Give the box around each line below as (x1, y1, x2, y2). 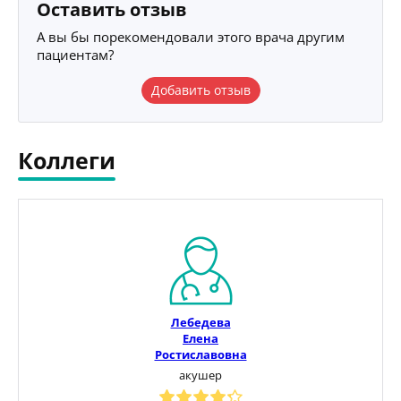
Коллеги (18, 144, 115, 175)
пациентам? (37, 45, 114, 64)
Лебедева (170, 313, 231, 330)
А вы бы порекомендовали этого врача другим (37, 27, 345, 46)
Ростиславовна (154, 346, 247, 363)
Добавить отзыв (150, 81, 251, 98)
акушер (179, 366, 222, 383)
